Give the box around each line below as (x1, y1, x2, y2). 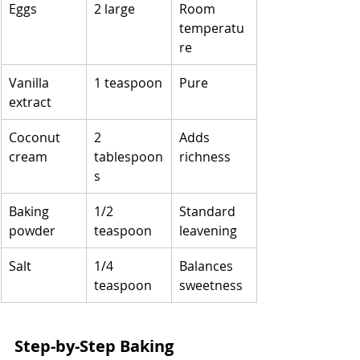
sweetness (179, 276, 243, 294)
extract (9, 92, 51, 111)
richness (179, 147, 231, 166)
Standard (179, 202, 239, 220)
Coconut (9, 128, 63, 146)
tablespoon (94, 147, 163, 166)
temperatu (179, 18, 244, 37)
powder (9, 221, 55, 239)
